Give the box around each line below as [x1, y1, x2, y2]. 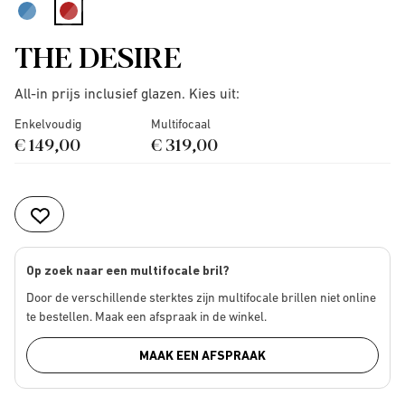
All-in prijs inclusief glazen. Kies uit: [14, 85, 240, 101]
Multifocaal [151, 117, 211, 131]
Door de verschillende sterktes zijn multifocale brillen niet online [26, 290, 376, 305]
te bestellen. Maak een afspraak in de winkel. [26, 309, 267, 324]
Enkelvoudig [14, 117, 81, 131]
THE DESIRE [14, 34, 182, 76]
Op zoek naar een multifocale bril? [26, 263, 230, 278]
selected [71, 20, 123, 36]
